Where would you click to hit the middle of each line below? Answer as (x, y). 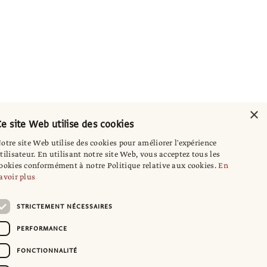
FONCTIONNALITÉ (47, 250)
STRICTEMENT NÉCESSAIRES (65, 206)
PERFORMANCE (42, 228)
